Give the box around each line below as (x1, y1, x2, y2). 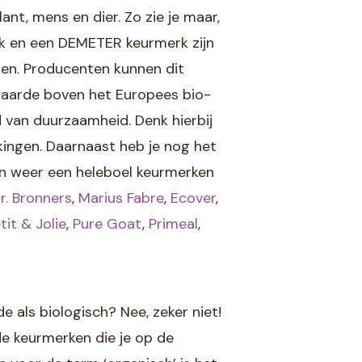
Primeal (149, 213, 198, 234)
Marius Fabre (78, 187, 164, 208)
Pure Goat (73, 213, 142, 234)
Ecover (170, 187, 216, 208)
